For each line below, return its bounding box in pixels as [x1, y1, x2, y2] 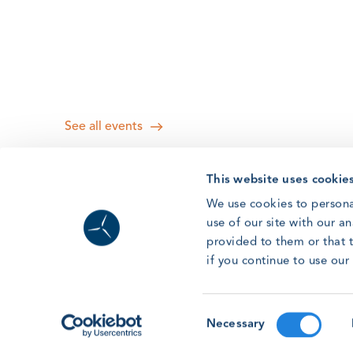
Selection [206, 327, 255, 340]
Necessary [206, 318, 266, 330]
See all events [64, 120, 143, 133]
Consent [206, 308, 250, 321]
